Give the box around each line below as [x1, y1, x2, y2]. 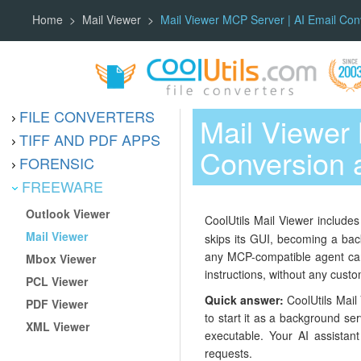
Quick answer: [205, 292, 284, 309]
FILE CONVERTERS [19, 105, 155, 127]
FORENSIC [19, 151, 94, 173]
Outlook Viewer [26, 205, 110, 222]
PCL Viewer [26, 272, 89, 289]
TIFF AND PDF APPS [19, 128, 160, 150]
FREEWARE [18, 175, 103, 197]
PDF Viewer [26, 295, 89, 312]
